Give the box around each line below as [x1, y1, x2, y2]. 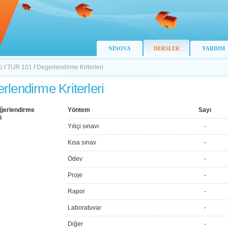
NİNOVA [108, 45, 131, 51]
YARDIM [202, 45, 225, 51]
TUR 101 [7, 64, 32, 71]
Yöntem [68, 106, 90, 113]
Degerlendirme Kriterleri [37, 64, 103, 71]
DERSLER [153, 45, 180, 51]
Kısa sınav [68, 139, 96, 146]
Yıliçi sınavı [68, 123, 99, 130]
